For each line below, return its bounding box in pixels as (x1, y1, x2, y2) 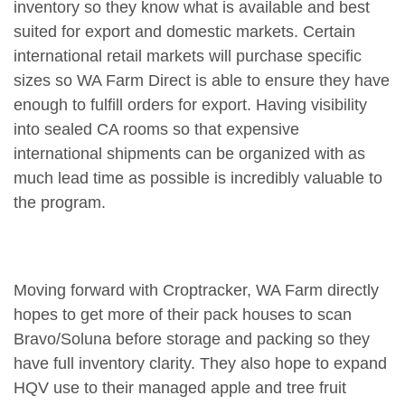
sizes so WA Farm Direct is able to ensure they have (14, 71, 390, 90)
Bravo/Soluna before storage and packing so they (14, 330, 370, 349)
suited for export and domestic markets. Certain (14, 23, 355, 42)
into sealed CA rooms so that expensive (14, 120, 299, 139)
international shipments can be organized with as (14, 145, 365, 164)
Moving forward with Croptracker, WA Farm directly (14, 281, 379, 300)
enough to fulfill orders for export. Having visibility (14, 96, 367, 115)
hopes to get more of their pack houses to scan (14, 306, 352, 325)
